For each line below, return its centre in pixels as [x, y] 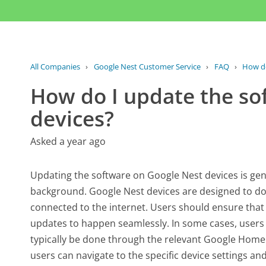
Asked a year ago [68, 142]
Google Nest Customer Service [147, 67]
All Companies [56, 67]
